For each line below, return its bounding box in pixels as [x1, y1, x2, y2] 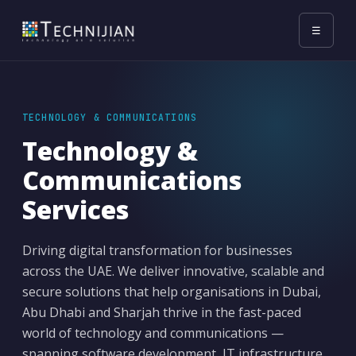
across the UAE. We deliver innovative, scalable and [22, 262, 324, 280]
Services [22, 192, 129, 226]
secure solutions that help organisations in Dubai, [22, 283, 321, 300]
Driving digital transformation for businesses [22, 242, 292, 259]
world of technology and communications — [22, 324, 284, 342]
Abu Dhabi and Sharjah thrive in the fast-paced [22, 304, 301, 321]
